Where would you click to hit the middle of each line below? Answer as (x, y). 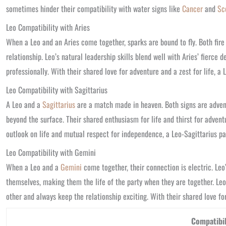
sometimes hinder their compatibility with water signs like (94, 9)
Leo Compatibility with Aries (48, 27)
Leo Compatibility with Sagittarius (57, 90)
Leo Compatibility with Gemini (51, 152)
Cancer (192, 9)
